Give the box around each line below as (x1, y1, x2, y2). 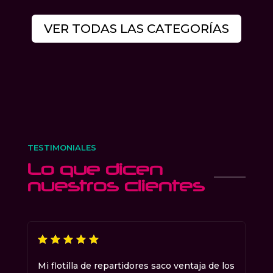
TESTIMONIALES (27, 143, 96, 153)
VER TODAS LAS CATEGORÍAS (43, 21, 229, 37)
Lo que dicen (27, 160, 163, 179)
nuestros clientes (27, 176, 205, 195)
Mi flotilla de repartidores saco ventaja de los (37, 260, 235, 272)
